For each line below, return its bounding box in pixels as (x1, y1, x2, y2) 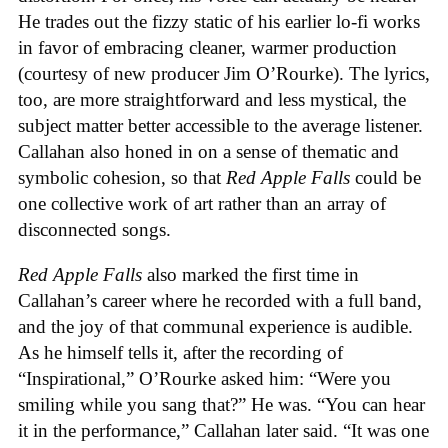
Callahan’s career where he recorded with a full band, (18, 290, 422, 311)
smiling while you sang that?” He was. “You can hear (18, 394, 425, 415)
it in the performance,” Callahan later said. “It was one (18, 420, 429, 441)
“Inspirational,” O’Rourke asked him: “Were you (18, 368, 391, 389)
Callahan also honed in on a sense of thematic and (18, 141, 399, 163)
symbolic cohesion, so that (18, 167, 226, 189)
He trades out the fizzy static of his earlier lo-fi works (18, 11, 420, 33)
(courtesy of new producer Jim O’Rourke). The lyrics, (18, 63, 430, 85)
